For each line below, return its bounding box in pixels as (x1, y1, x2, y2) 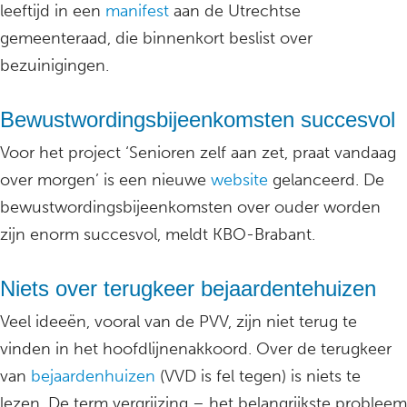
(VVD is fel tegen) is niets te (155, 366, 361, 387)
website (211, 170, 268, 191)
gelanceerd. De (268, 170, 384, 191)
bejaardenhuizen (26, 366, 155, 387)
